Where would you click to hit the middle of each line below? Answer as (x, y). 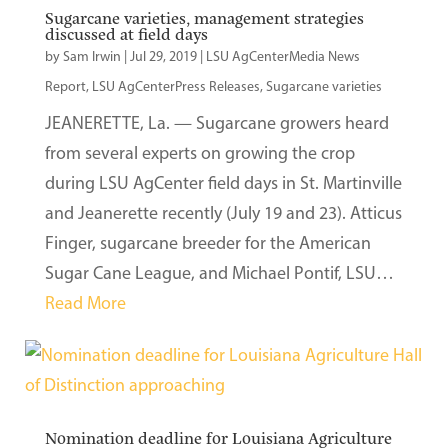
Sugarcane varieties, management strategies (204, 17)
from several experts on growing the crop (199, 153)
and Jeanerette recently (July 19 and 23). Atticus (223, 213)
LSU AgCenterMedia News (282, 56)
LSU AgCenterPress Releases (175, 86)
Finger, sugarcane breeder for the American (207, 243)
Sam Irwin (91, 56)
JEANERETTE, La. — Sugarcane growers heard (216, 123)
